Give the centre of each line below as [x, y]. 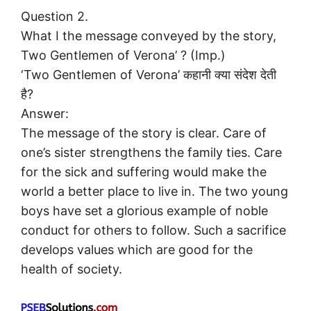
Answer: [45, 114]
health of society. [72, 269]
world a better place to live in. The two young [154, 192]
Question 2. [54, 17]
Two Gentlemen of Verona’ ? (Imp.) [123, 56]
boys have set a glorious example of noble [144, 211]
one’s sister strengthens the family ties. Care [151, 153]
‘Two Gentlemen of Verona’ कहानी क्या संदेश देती [149, 75]
